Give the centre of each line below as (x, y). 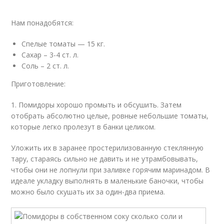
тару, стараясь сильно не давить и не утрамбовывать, (105, 159)
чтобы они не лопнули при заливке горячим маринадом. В (111, 170)
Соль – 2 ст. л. (45, 66)
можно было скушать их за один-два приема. (88, 192)
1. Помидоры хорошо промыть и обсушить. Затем (96, 105)
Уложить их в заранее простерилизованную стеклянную (107, 148)
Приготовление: (38, 84)
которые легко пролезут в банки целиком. (83, 127)
